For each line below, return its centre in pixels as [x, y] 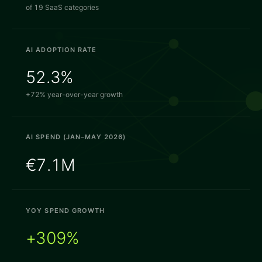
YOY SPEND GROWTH [65, 210]
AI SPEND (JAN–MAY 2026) [76, 137]
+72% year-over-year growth [74, 95]
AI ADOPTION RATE [61, 49]
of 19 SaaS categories [62, 7]
